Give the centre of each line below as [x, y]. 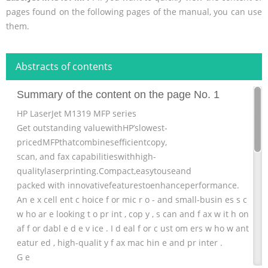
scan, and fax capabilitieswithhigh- [86, 157]
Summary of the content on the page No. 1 [118, 95]
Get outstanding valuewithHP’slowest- [92, 128]
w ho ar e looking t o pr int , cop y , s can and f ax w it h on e [136, 214]
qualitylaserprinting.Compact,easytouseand [104, 171]
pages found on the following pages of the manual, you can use [134, 12]
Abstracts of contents [64, 67]
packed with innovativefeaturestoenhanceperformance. [128, 185]
